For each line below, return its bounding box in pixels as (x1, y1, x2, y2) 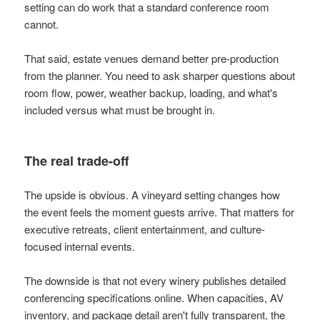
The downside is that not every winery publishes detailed (24, 272, 286, 288)
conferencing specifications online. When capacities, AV (24, 289, 284, 305)
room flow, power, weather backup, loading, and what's (24, 84, 279, 100)
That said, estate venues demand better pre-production (24, 50, 279, 66)
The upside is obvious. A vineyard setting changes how (24, 186, 281, 202)
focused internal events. (24, 238, 136, 254)
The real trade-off (24, 151, 129, 170)
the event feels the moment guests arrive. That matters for (24, 204, 295, 219)
